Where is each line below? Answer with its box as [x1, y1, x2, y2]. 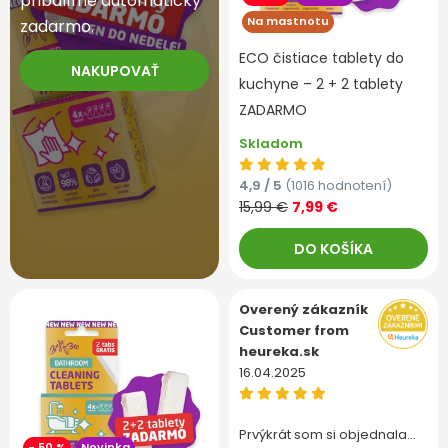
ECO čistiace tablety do [239, 48, 404, 68]
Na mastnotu [246, 13, 329, 29]
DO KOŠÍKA [294, 238, 373, 259]
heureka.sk [239, 342, 319, 361]
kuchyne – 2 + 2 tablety [239, 74, 403, 94]
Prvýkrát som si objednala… [239, 425, 416, 444]
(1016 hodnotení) [285, 176, 392, 195]
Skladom [239, 134, 303, 153]
